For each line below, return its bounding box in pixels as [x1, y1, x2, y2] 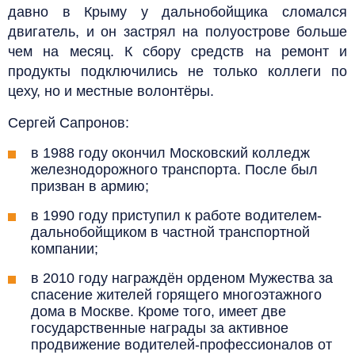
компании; [31, 240, 98, 257]
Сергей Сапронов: [8, 114, 129, 131]
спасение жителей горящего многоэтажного [31, 286, 322, 303]
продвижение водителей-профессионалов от [31, 336, 332, 353]
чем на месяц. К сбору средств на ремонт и [8, 43, 347, 59]
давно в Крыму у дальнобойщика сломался [8, 3, 347, 20]
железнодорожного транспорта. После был [31, 161, 318, 177]
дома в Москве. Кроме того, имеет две [31, 303, 286, 319]
